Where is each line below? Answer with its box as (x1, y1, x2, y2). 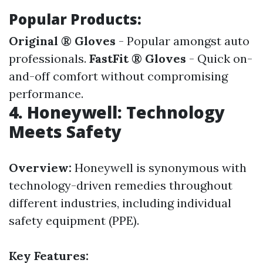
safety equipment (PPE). (9, 213, 139, 228)
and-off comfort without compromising (9, 69, 228, 83)
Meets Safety (9, 120, 122, 143)
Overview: (9, 160, 75, 175)
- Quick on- (186, 51, 252, 66)
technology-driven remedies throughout (9, 178, 232, 193)
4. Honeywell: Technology (9, 101, 225, 123)
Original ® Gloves (9, 33, 116, 48)
